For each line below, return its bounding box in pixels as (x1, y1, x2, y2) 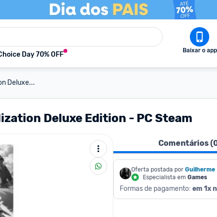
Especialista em (143, 174, 187, 181)
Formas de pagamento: (120, 185, 192, 193)
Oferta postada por (131, 166, 184, 173)
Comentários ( (158, 139, 213, 148)
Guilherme (185, 166, 215, 173)
